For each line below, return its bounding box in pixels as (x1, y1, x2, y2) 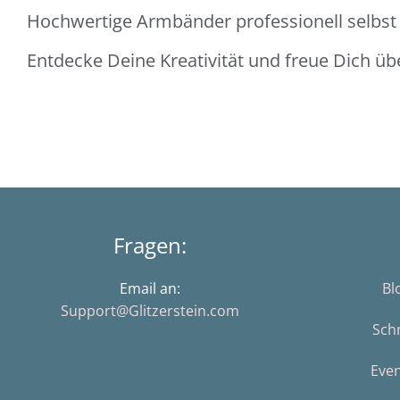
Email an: (120, 279, 180, 298)
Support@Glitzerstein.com (61, 301, 239, 321)
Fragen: (113, 230, 187, 260)
